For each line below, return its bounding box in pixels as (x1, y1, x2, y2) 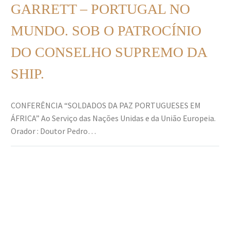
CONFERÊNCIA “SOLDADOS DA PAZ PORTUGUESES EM (11, 100, 201, 110)
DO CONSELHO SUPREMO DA (11, 44, 206, 60)
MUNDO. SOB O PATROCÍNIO (11, 22, 201, 39)
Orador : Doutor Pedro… (11, 125, 96, 136)
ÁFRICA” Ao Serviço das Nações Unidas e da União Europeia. (11, 112, 216, 123)
